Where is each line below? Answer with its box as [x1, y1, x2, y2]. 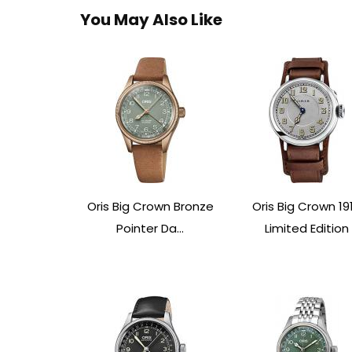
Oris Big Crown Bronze [86, 197, 214, 214]
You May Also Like [80, 8, 222, 31]
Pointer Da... [116, 219, 185, 236]
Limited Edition [264, 219, 349, 236]
